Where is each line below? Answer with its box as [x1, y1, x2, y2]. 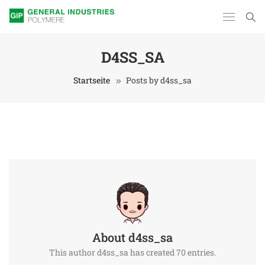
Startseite [73, 75, 110, 86]
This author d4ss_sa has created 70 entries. [49, 247, 216, 258]
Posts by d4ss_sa [126, 75, 192, 86]
